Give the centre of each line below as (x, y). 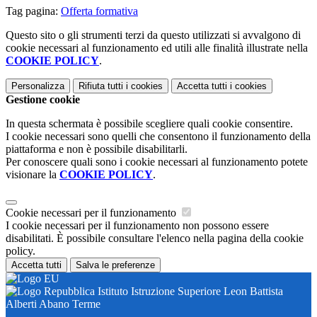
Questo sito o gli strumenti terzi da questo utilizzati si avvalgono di (153, 35)
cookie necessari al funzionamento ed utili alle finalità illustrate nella (157, 47)
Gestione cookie (43, 99)
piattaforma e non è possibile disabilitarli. (97, 149)
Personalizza (38, 86)
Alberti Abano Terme (53, 304)
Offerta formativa (99, 11)
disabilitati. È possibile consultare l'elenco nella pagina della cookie (155, 238)
